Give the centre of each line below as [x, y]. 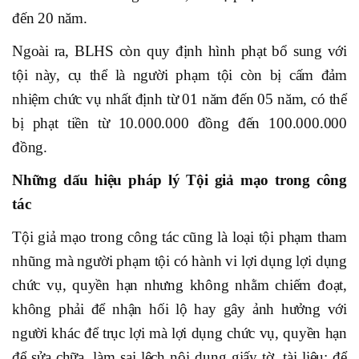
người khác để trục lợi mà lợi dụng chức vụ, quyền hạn [179, 333]
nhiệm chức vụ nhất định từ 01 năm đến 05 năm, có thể [179, 99]
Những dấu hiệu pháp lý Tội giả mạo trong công [179, 180]
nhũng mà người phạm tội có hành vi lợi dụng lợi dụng [179, 261]
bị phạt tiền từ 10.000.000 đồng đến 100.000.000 [179, 123]
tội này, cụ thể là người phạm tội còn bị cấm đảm [179, 75]
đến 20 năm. [50, 18]
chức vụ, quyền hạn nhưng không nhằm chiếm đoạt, [179, 285]
